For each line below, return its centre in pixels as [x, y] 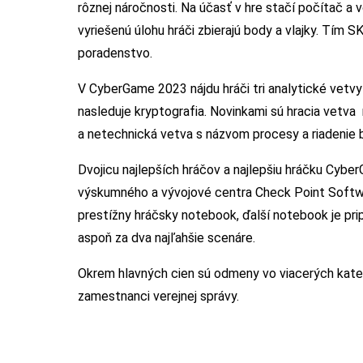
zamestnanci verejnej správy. [158, 297]
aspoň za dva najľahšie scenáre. [168, 238]
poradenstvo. [115, 53]
